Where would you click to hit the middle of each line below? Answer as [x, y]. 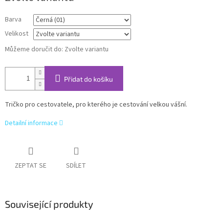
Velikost [17, 34]
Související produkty [49, 204]
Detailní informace [31, 123]
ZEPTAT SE [31, 165]
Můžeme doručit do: [34, 50]
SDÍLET [76, 165]
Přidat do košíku [88, 79]
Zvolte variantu [87, 50]
